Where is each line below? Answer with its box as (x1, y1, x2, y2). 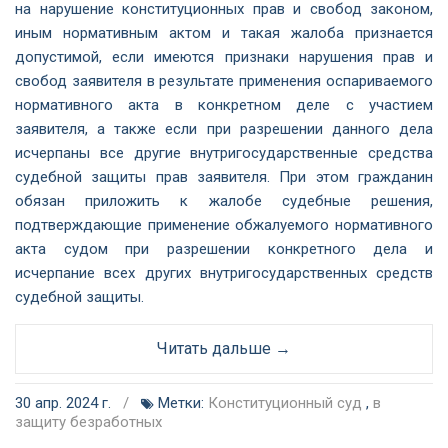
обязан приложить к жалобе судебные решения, (15, 192, 433, 210)
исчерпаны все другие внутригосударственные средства (15, 144, 433, 162)
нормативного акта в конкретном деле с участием (15, 96, 433, 114)
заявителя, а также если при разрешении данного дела (15, 120, 433, 138)
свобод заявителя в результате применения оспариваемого (15, 72, 433, 90)
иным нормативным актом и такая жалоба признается (15, 24, 433, 42)
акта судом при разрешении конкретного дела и (15, 240, 433, 258)
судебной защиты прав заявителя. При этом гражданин (15, 168, 433, 186)
